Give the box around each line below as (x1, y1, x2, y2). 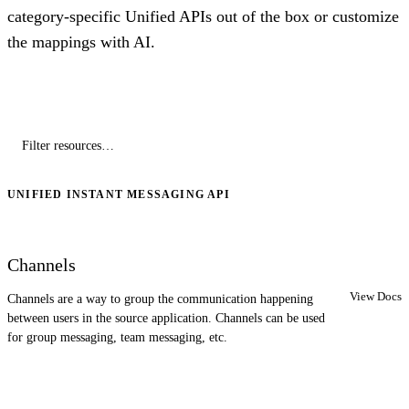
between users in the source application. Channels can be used (7, 311, 325, 326)
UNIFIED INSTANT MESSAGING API (7, 188, 230, 202)
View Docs (350, 289, 402, 304)
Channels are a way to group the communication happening (7, 292, 313, 307)
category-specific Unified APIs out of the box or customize (7, 7, 399, 26)
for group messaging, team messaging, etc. (7, 330, 227, 345)
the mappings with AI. (7, 33, 155, 52)
